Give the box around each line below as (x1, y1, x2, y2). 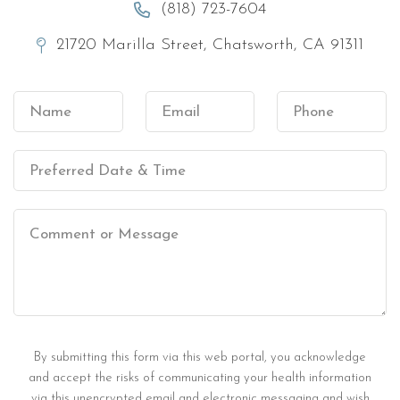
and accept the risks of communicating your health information (29, 371, 371, 385)
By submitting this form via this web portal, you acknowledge (34, 351, 366, 364)
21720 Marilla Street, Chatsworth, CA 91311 (56, 37, 364, 54)
